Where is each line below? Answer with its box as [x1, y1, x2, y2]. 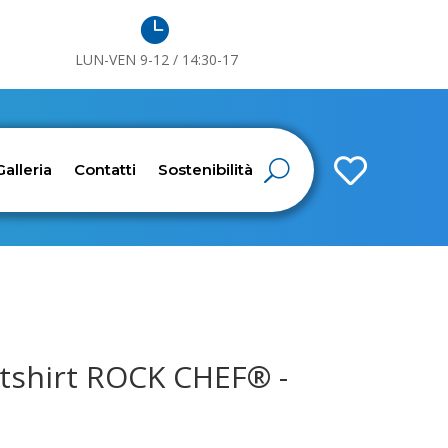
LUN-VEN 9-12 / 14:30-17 [70, 49, 238, 69]
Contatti [74, 160, 137, 180]
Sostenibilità [158, 160, 254, 180]
